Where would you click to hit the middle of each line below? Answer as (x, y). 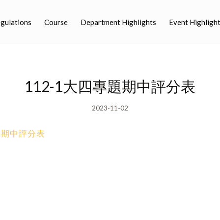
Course (56, 22)
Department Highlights (118, 22)
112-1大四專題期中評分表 (110, 86)
